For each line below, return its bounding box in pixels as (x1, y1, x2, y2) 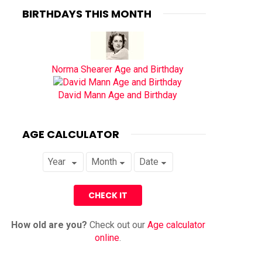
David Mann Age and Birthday (57, 89, 177, 101)
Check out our (87, 219, 147, 230)
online (95, 232, 120, 243)
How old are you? (11, 219, 87, 230)
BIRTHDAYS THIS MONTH (22, 6, 151, 21)
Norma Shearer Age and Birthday (51, 63, 184, 75)
